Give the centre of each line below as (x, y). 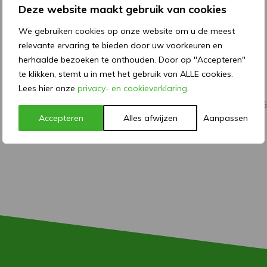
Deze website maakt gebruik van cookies (122, 9)
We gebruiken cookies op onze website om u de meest (127, 31)
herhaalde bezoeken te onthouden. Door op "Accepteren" (132, 60)
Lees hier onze (48, 88)
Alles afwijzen (150, 118)
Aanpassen (226, 118)
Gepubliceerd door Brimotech (72, 79)
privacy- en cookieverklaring (132, 88)
